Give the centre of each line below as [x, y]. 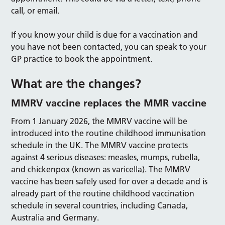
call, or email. [35, 11]
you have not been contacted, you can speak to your [109, 47]
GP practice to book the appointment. [82, 59]
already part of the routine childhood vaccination [103, 193]
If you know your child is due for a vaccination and [105, 35]
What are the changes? [76, 84]
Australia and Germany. [55, 217]
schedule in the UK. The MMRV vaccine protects [100, 145]
